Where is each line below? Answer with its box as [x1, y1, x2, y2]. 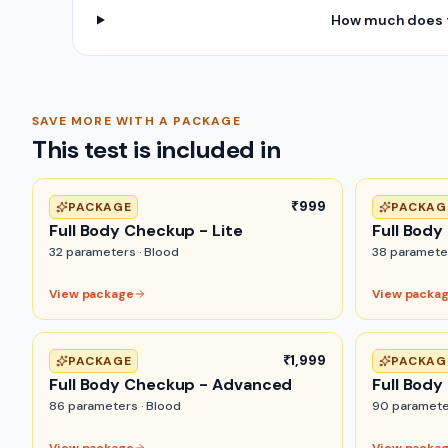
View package [49, 286, 134, 302]
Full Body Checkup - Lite [49, 220, 243, 241]
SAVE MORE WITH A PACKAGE [32, 113, 241, 129]
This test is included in [32, 134, 281, 165]
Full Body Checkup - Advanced [49, 374, 293, 395]
